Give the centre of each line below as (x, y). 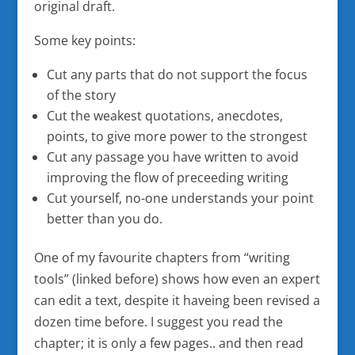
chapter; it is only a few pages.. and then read (168, 343)
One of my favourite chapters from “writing (162, 258)
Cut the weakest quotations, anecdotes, (164, 116)
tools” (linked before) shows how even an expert (177, 279)
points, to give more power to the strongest (177, 136)
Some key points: (84, 40)
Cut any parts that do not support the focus (177, 74)
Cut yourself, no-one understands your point (180, 198)
